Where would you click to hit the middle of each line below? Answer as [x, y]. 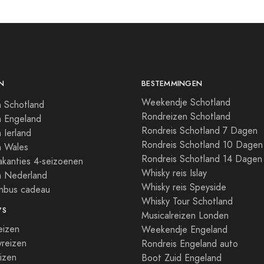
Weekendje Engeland [184, 230]
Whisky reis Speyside [184, 187]
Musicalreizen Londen [185, 216]
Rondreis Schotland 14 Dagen [202, 159]
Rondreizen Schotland [186, 117]
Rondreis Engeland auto [190, 244]
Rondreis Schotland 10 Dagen [202, 145]
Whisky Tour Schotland [187, 202]
